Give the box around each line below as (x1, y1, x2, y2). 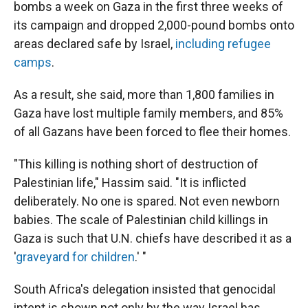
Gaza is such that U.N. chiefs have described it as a (14, 231, 291, 245)
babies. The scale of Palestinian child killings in (14, 212, 268, 227)
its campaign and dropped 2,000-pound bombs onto (14, 18, 294, 32)
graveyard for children (16, 250, 135, 264)
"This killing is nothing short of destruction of (14, 157, 258, 171)
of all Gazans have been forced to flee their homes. (14, 124, 291, 139)
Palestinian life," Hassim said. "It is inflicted (14, 175, 246, 190)
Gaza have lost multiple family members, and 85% (14, 106, 283, 120)
